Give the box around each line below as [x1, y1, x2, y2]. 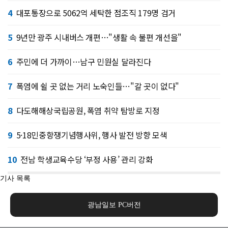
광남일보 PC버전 [87, 201, 141, 209]
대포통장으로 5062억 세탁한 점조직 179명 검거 [16, 6, 176, 19]
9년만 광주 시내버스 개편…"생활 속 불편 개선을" [16, 31, 182, 43]
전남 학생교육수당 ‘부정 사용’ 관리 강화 [20, 153, 153, 165]
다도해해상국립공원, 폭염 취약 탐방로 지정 [16, 104, 160, 117]
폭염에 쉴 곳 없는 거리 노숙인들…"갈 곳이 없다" [16, 79, 179, 92]
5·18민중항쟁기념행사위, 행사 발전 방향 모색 [16, 128, 167, 141]
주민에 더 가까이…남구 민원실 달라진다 [16, 55, 151, 68]
